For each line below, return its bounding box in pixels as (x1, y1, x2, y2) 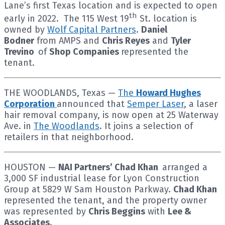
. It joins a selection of (99, 120, 193, 132)
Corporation (4, 98, 57, 109)
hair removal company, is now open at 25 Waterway (4, 109, 218, 121)
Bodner (4, 35, 34, 46)
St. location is (137, 13, 197, 24)
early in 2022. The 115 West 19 (4, 13, 129, 24)
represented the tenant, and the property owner (4, 194, 207, 206)
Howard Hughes (136, 87, 201, 98)
